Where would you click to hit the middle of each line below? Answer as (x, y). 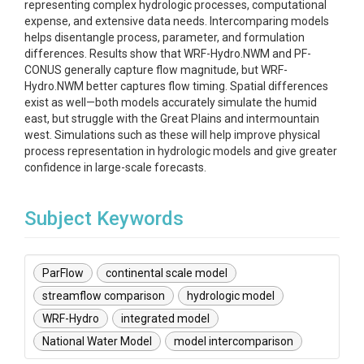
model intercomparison (234, 341)
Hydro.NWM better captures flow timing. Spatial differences (176, 86)
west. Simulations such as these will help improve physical (172, 135)
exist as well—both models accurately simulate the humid (171, 102)
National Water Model (97, 341)
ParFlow (63, 273)
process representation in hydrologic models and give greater (181, 151)
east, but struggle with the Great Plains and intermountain (172, 119)
